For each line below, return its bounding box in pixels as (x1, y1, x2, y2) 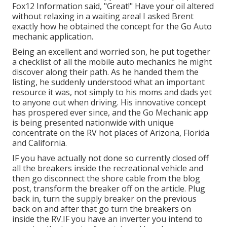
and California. (12, 137, 67, 149)
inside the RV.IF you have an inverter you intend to (12, 213, 203, 225)
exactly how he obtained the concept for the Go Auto (12, 21, 212, 32)
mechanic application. (12, 31, 93, 43)
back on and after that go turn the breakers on (12, 203, 191, 215)
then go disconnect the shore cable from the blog (12, 173, 200, 184)
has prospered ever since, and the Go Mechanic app (12, 107, 208, 119)
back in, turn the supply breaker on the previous (12, 193, 197, 205)
